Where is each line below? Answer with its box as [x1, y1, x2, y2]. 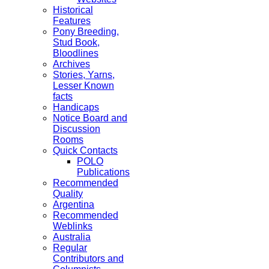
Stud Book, [53, 37, 100, 47]
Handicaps [53, 102, 99, 112]
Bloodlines [53, 48, 98, 58]
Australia [53, 232, 91, 242]
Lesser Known [53, 80, 114, 91]
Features [53, 16, 91, 26]
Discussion [53, 124, 100, 134]
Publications [77, 167, 130, 177]
